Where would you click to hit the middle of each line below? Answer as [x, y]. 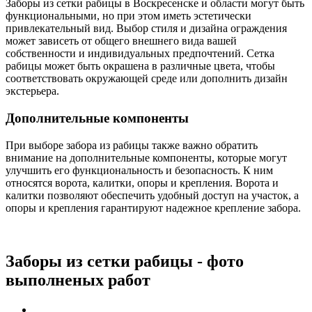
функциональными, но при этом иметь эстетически [128, 16]
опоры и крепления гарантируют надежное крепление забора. [153, 208]
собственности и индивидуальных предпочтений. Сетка [140, 54]
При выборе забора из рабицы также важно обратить [132, 145]
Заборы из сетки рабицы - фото [125, 261]
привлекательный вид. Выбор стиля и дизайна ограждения [146, 29]
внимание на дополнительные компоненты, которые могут [146, 157]
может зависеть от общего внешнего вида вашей [121, 41]
